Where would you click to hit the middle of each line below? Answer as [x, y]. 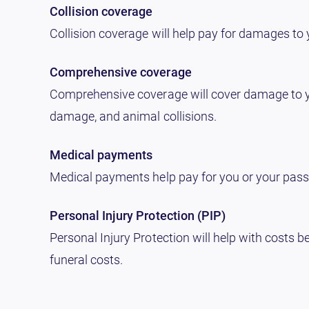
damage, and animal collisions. [133, 116]
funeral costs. [87, 260]
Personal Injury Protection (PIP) [138, 216]
